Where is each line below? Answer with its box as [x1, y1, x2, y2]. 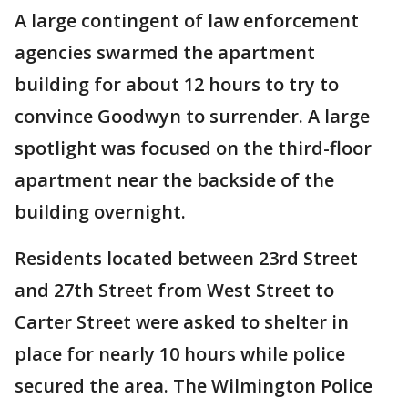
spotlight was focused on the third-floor [15, 136, 372, 160]
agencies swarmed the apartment [15, 40, 315, 65]
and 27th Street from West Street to [15, 278, 334, 302]
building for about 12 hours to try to [15, 72, 339, 97]
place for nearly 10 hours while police [15, 342, 345, 366]
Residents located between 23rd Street [15, 246, 358, 270]
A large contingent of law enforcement [15, 8, 359, 33]
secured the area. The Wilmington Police [15, 373, 372, 398]
